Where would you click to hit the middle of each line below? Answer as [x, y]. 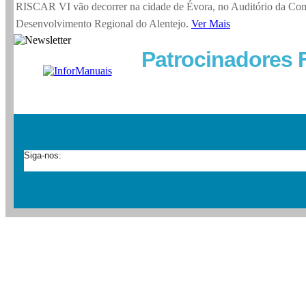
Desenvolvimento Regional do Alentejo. [103, 24]
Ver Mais [211, 24]
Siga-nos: [43, 156]
